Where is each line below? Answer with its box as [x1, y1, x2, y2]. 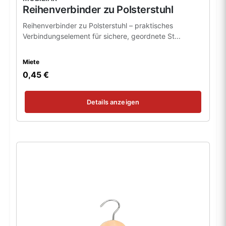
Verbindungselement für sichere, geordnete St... [23, 32, 181, 41]
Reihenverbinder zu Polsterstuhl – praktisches [23, 21, 173, 30]
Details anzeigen [86, 98, 140, 106]
